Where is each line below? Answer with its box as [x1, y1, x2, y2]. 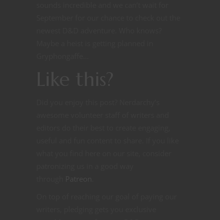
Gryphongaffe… [36, 51, 89, 61]
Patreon [65, 174, 92, 184]
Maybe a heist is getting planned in [36, 38, 153, 49]
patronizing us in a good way [36, 161, 134, 171]
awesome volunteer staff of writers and [36, 110, 169, 120]
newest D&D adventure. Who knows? [36, 26, 162, 36]
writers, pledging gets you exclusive [36, 204, 156, 215]
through [36, 174, 65, 184]
